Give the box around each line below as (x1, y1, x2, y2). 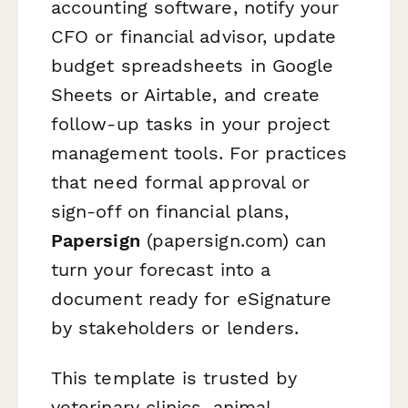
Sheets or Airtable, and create (51, 83, 321, 106)
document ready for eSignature (51, 287, 332, 310)
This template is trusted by (51, 367, 298, 390)
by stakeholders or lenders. (51, 316, 300, 339)
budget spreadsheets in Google (51, 54, 334, 76)
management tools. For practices (51, 141, 348, 164)
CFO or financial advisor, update (51, 25, 337, 47)
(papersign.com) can (139, 229, 327, 251)
